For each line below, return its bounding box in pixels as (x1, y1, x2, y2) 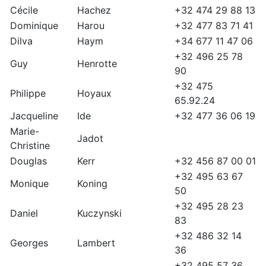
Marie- (10, 125, 39, 138)
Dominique (10, 20, 58, 32)
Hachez (77, 4, 111, 17)
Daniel (10, 207, 38, 220)
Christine (10, 140, 50, 152)
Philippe (10, 87, 46, 100)
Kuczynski (77, 207, 122, 220)
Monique (10, 178, 49, 190)
